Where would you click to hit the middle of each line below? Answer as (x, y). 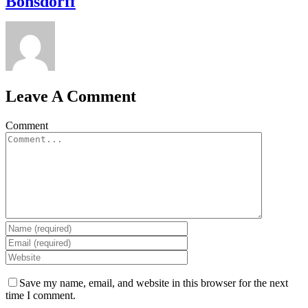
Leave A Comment (71, 96)
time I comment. (41, 295)
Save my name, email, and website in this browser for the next (154, 283)
